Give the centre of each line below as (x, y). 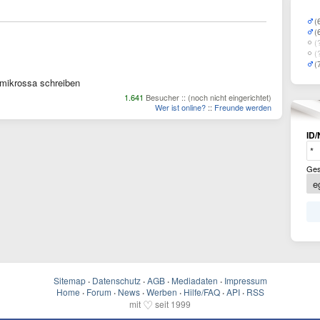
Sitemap (69, 280)
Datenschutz (116, 280)
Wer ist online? (180, 107)
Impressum (245, 280)
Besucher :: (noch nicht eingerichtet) (207, 97)
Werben (161, 292)
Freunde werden (243, 107)
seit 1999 (172, 304)
